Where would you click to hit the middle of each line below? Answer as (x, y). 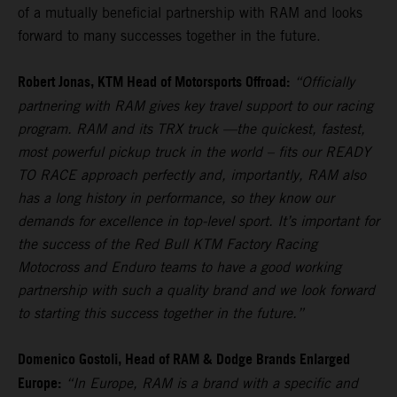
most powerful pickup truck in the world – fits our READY (194, 152)
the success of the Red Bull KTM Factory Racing (167, 245)
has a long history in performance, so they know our (176, 198)
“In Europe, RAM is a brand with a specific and (212, 384)
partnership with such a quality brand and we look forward (196, 291)
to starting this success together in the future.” (161, 314)
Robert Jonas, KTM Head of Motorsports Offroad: (154, 83)
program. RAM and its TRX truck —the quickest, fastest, (191, 129)
